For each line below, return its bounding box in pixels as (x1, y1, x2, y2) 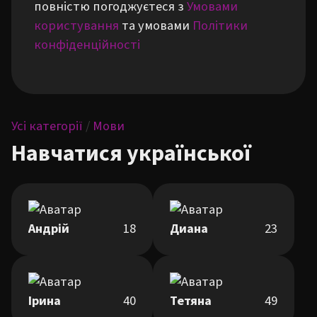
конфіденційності (34, 35, 140, 54)
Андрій (28, 219, 69, 238)
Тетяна (170, 292, 212, 310)
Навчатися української (11, 137, 251, 170)
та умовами (119, 16, 192, 35)
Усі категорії (11, 117, 83, 135)
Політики (192, 16, 248, 35)
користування (34, 16, 119, 35)
